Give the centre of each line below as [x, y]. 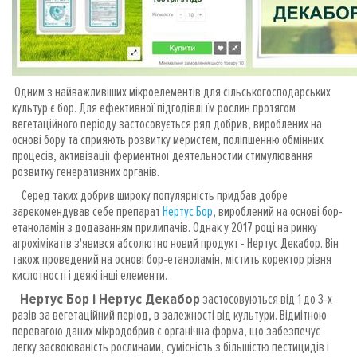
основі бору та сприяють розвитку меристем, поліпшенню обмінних [168, 139]
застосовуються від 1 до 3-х [266, 298]
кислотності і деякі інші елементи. [90, 275]
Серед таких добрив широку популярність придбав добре [150, 195]
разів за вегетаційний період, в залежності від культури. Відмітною [169, 314]
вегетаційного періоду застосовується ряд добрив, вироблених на [167, 123]
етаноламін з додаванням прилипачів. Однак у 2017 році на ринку [165, 227]
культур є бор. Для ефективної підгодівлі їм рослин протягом [154, 107]
